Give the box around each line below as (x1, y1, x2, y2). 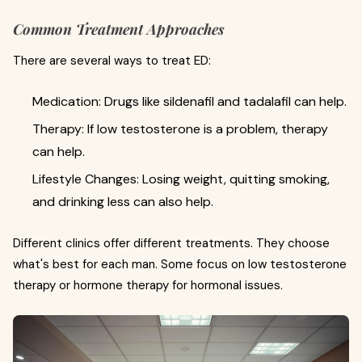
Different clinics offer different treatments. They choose (13, 234, 330, 251)
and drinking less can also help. (32, 192, 213, 210)
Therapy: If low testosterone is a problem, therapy (32, 120, 328, 137)
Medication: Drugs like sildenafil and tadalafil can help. (32, 92, 347, 110)
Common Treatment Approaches (13, 19, 225, 39)
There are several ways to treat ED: (13, 52, 211, 69)
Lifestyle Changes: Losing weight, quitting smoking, (32, 170, 330, 187)
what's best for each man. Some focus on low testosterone (13, 255, 347, 272)
